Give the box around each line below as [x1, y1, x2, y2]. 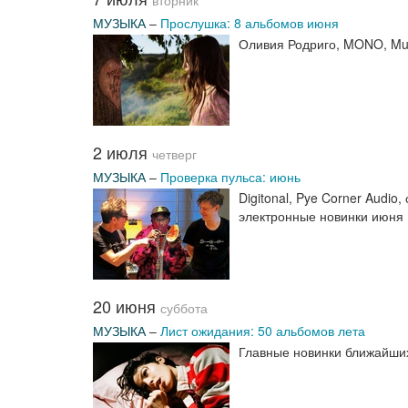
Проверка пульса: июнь [160, 168, 301, 186]
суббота [160, 300, 208, 317]
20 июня [93, 294, 160, 318]
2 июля [93, 140, 152, 164]
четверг [152, 146, 197, 163]
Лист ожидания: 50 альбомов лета [160, 321, 365, 340]
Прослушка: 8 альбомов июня [160, 14, 339, 32]
